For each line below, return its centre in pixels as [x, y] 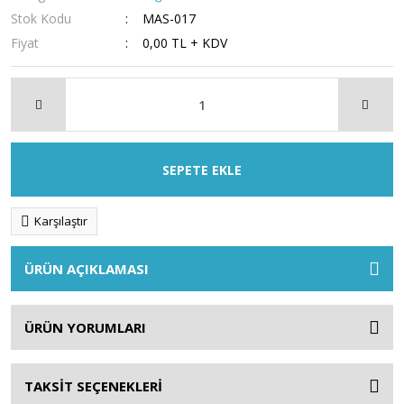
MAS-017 [170, 18]
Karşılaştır [61, 221]
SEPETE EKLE [202, 170]
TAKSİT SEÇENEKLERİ [93, 386]
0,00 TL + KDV [185, 43]
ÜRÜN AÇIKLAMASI [87, 269]
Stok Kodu [41, 18]
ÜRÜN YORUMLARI [85, 327]
